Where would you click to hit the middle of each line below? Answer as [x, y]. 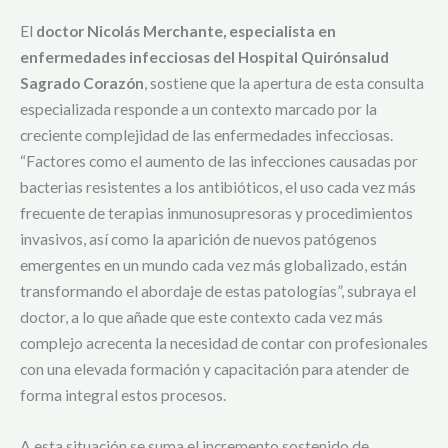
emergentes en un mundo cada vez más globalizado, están [213, 265]
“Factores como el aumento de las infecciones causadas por [219, 161]
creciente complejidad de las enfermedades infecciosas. [206, 135]
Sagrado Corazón [82, 83]
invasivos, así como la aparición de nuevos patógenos [198, 239]
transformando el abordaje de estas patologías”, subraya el [218, 291]
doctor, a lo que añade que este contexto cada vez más [201, 317]
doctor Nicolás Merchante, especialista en [184, 31]
